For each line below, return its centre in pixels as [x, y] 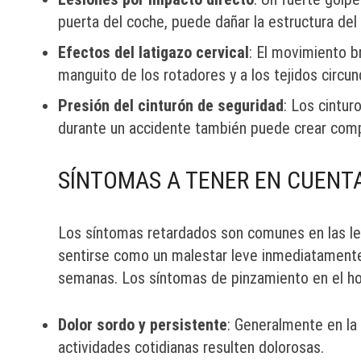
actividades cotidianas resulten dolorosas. [191, 347]
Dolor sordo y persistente [143, 325]
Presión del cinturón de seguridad [171, 106]
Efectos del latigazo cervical [154, 52]
